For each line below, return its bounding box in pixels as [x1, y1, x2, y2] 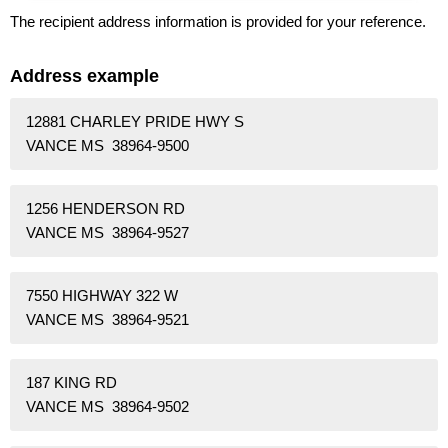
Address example [10, 65, 159, 86]
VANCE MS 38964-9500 [26, 137, 189, 155]
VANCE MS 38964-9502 [26, 398, 189, 416]
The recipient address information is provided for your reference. [10, 12, 426, 30]
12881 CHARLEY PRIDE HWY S [26, 113, 244, 131]
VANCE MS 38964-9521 [26, 311, 189, 329]
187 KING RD [26, 374, 117, 392]
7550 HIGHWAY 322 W [26, 287, 178, 305]
